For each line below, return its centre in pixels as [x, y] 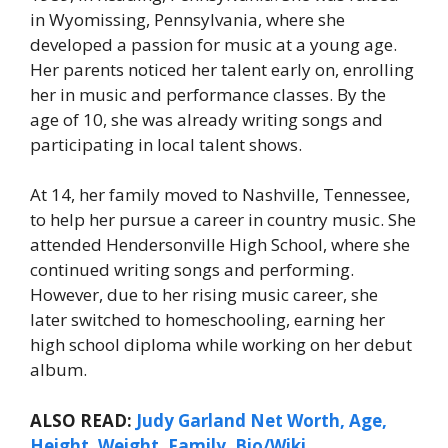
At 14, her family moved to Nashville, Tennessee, [220, 195]
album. [58, 370]
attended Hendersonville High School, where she [220, 245]
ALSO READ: [81, 420]
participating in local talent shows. [166, 144]
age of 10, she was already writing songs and [206, 119]
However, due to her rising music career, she [204, 295]
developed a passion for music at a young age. [213, 44]
